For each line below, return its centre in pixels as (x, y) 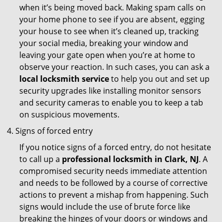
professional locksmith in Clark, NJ (130, 159)
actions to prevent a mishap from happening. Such (114, 195)
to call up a (41, 159)
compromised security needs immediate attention (113, 171)
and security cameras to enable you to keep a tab (111, 103)
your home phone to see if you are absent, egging (112, 19)
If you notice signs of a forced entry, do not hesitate (115, 147)
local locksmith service (64, 79)
